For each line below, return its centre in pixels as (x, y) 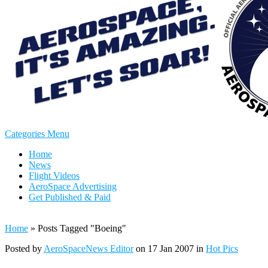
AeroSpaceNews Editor (89, 249)
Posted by (24, 249)
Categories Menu (37, 134)
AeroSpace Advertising (73, 186)
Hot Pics (222, 249)
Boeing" (110, 228)
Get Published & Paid (70, 197)
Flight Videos (54, 176)
